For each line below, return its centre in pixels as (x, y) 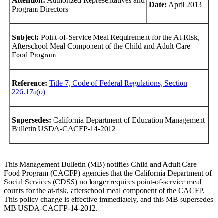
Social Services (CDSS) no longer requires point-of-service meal (103, 182)
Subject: (25, 37)
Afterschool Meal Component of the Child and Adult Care (101, 46)
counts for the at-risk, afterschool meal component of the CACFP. (104, 190)
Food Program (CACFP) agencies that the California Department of (108, 173)
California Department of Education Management (128, 120)
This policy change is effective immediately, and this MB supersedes (109, 199)
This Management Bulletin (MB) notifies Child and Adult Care (100, 164)
